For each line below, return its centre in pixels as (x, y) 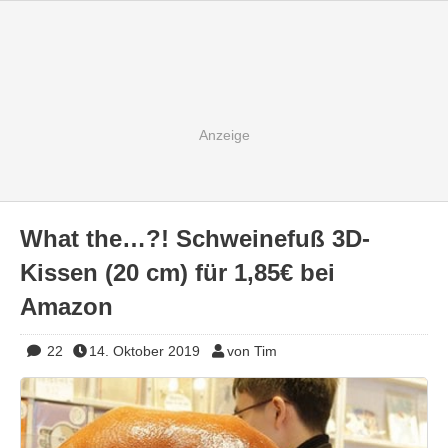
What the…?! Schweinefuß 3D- (195, 238)
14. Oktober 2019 (144, 351)
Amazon (66, 306)
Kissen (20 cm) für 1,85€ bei (177, 272)
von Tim (251, 351)
